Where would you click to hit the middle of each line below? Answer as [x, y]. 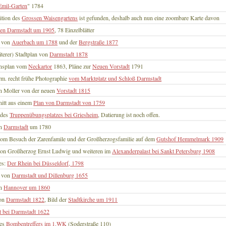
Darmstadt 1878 [69, 54]
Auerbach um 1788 [35, 42]
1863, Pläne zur [72, 66]
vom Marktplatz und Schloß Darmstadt [115, 78]
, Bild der [56, 200]
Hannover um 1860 [27, 187]
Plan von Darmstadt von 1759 [69, 103]
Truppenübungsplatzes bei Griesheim [54, 115]
